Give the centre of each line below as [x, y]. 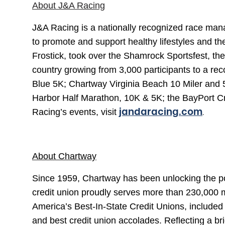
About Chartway [64, 156]
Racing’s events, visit [76, 112]
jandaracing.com [161, 112]
